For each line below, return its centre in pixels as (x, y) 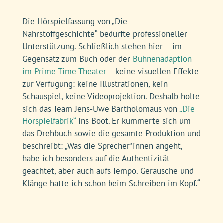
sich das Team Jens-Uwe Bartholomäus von (101, 70)
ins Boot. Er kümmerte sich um (133, 83)
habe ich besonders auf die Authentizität (96, 120)
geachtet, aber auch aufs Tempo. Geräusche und (108, 132)
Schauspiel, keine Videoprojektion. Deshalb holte (111, 58)
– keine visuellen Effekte (152, 33)
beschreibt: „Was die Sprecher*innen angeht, (102, 108)
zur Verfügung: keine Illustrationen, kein (95, 45)
